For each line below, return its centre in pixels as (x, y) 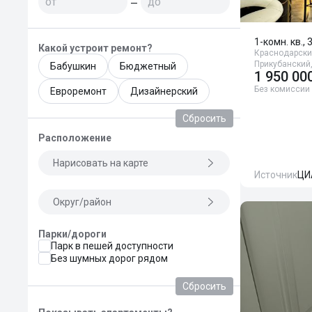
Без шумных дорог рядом (109, 258)
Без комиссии (282, 89)
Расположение (75, 138)
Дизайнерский (164, 91)
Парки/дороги (72, 234)
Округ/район (82, 202)
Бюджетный (148, 66)
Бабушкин (73, 66)
